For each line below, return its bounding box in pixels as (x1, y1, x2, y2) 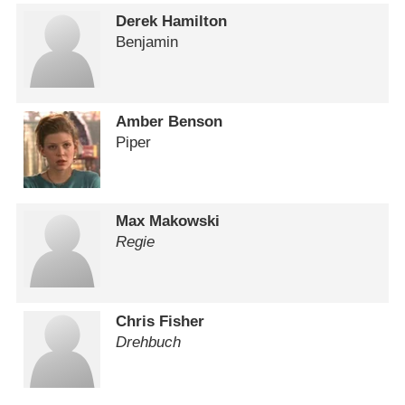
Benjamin (116, 33, 179, 52)
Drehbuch (116, 333, 182, 351)
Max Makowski (116, 212, 221, 231)
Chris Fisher (116, 312, 205, 330)
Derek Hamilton (116, 13, 228, 31)
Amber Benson (116, 112, 223, 130)
